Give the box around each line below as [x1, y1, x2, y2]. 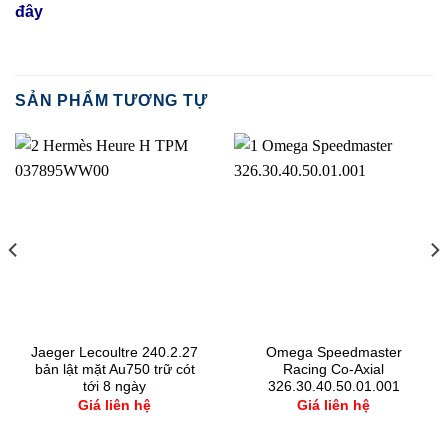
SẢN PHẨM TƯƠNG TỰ [15, 91, 208, 109]
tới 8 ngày [83, 379, 146, 395]
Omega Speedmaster [265, 345, 402, 361]
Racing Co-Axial [283, 362, 384, 378]
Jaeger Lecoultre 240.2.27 [31, 345, 198, 361]
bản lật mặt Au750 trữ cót [34, 362, 195, 378]
